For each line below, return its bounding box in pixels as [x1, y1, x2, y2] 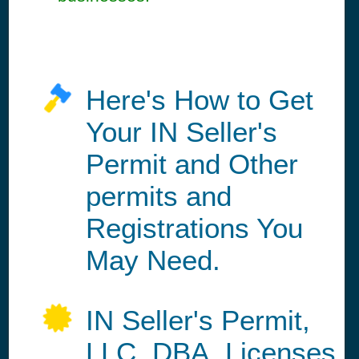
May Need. [86, 244, 220, 276]
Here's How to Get [86, 84, 313, 116]
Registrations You [86, 212, 303, 244]
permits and [86, 180, 232, 212]
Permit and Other [86, 148, 298, 180]
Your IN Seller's [86, 116, 277, 148]
